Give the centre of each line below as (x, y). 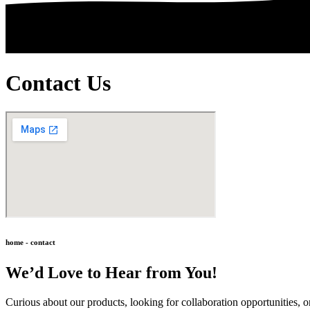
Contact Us (58, 83)
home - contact (30, 242)
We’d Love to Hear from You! (111, 272)
